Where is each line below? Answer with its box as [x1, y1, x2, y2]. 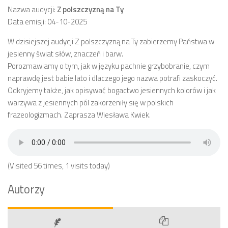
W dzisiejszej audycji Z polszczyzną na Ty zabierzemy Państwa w [8, 36, 214, 47]
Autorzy [8, 181, 45, 198]
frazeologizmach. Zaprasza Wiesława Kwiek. [8, 109, 151, 121]
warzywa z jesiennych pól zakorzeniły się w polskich [8, 97, 174, 108]
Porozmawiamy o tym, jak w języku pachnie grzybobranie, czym [8, 60, 210, 72]
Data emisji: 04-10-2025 [8, 16, 87, 27]
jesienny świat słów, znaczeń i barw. [8, 48, 123, 60]
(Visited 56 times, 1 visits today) [8, 160, 110, 172]
